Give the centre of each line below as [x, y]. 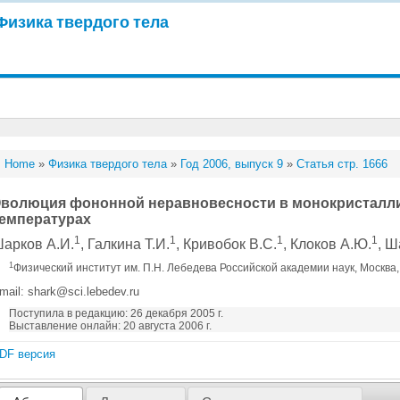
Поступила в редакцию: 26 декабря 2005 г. [117, 313]
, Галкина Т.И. [125, 244]
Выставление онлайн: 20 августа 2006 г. [111, 326]
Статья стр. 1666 [342, 164]
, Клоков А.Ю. [328, 244]
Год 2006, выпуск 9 [232, 164]
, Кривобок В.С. [227, 244]
